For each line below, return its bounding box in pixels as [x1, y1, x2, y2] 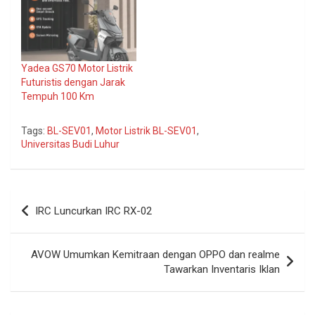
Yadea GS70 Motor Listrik [21, 63, 133, 75]
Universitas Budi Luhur [21, 139, 120, 150]
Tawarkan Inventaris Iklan [164, 263, 280, 276]
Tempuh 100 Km [21, 91, 94, 103]
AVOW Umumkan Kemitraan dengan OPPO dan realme [31, 248, 280, 262]
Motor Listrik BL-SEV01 [96, 125, 197, 137]
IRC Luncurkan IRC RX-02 [35, 205, 152, 218]
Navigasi [10, 190, 79, 211]
